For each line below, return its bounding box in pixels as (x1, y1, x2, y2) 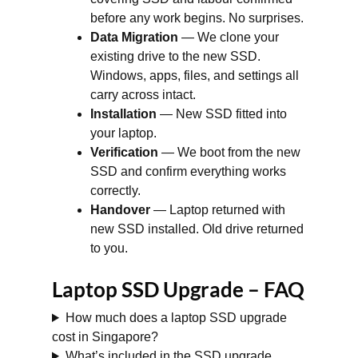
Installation (90, 107, 157, 121)
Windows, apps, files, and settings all (90, 69, 299, 82)
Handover (90, 203, 150, 217)
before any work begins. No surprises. (90, 11, 304, 25)
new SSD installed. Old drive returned (90, 222, 304, 236)
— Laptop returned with (150, 203, 285, 217)
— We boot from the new (158, 145, 300, 159)
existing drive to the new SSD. (90, 50, 261, 63)
